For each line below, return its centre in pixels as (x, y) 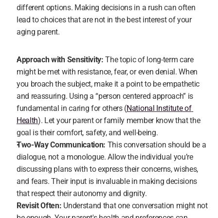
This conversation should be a (156, 145)
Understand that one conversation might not (135, 206)
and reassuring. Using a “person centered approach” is (105, 96)
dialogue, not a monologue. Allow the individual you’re (105, 157)
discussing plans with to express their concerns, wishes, (108, 169)
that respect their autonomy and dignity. (82, 193)
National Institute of (159, 108)
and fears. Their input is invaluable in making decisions (107, 181)
